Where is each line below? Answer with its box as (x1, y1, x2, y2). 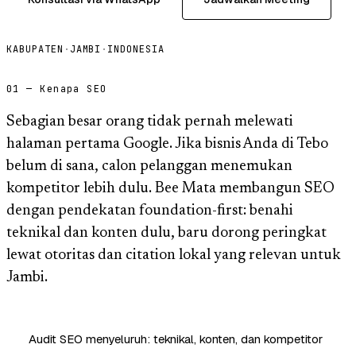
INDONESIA (107, 42, 165, 56)
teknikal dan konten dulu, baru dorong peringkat (6, 225, 327, 241)
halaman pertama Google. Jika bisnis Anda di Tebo (6, 136, 328, 152)
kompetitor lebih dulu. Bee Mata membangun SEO (6, 180, 335, 196)
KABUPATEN (6, 42, 64, 56)
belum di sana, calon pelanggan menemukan (6, 158, 292, 174)
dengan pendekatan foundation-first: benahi (6, 203, 293, 219)
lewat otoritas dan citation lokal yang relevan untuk (6, 247, 341, 263)
